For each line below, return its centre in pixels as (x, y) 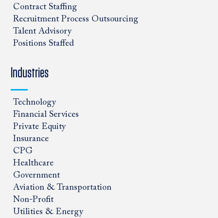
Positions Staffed (44, 44)
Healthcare (34, 164)
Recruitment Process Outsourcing (76, 20)
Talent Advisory (43, 32)
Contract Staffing (45, 8)
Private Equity (40, 127)
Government (37, 176)
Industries (30, 73)
